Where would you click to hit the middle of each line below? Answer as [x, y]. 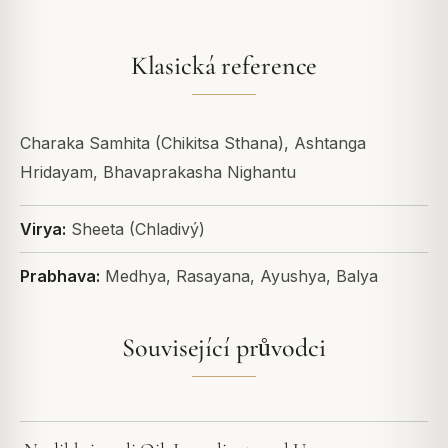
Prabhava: [60, 276]
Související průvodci [224, 347]
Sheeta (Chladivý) [135, 229]
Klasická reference [224, 65]
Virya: [43, 229]
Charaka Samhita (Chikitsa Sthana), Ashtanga [193, 143]
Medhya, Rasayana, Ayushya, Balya [239, 276]
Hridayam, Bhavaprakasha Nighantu [158, 172]
